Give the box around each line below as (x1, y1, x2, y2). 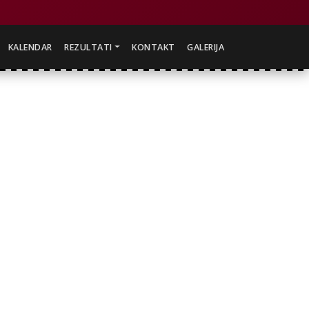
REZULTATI (64, 41, 112, 53)
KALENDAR (8, 41, 52, 53)
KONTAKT (132, 41, 175, 53)
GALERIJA (187, 41, 225, 53)
